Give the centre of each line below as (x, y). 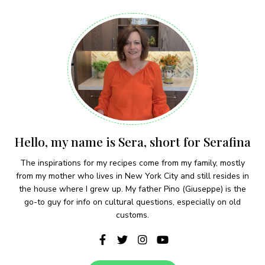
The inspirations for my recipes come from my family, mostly (132, 163)
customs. (132, 215)
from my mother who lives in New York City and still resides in (132, 176)
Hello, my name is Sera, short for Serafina (132, 141)
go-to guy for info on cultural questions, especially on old (132, 202)
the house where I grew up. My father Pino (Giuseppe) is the (132, 189)
